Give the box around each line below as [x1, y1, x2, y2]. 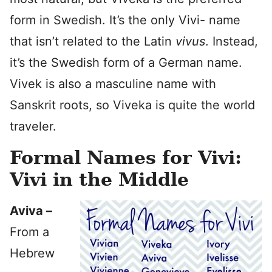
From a [10, 224, 49, 239]
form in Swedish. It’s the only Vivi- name [10, 12, 240, 27]
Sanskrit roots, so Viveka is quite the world [10, 97, 255, 112]
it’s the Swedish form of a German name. [10, 55, 242, 70]
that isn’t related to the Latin [10, 33, 175, 49]
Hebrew [10, 245, 55, 260]
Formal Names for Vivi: [10, 146, 242, 168]
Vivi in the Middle [10, 168, 189, 190]
